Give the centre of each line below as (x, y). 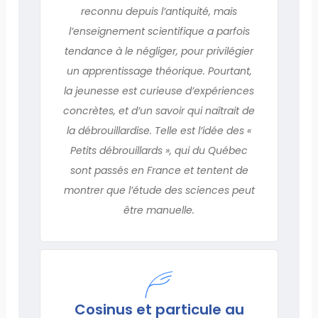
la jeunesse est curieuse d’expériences (159, 91)
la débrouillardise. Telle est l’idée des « (159, 130)
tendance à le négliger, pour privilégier (159, 51)
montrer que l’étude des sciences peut (159, 190)
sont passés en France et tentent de (159, 170)
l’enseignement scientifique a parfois (159, 31)
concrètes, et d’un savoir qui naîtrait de (159, 110)
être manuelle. (159, 210)
